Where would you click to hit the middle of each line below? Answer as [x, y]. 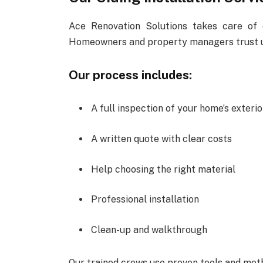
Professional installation [145, 200]
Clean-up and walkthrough [149, 230]
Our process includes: [131, 75]
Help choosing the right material [163, 169]
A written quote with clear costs [162, 139]
